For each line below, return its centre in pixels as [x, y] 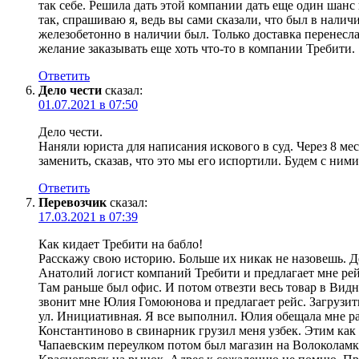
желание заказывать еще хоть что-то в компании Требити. [197, 48]
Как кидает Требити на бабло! [121, 244]
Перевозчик [73, 202]
